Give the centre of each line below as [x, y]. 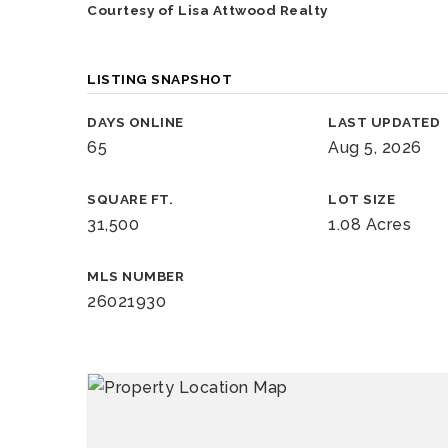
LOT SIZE [362, 199]
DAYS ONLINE [135, 122]
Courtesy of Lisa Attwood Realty [207, 10]
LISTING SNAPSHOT [159, 79]
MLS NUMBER [135, 276]
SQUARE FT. [130, 199]
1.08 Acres [370, 224]
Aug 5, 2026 [375, 147]
